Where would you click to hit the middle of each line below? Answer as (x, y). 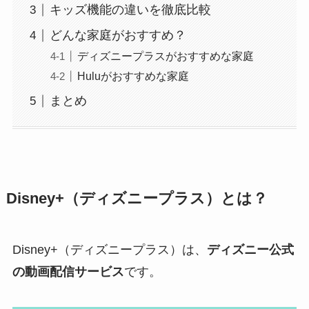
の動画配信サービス (68, 271)
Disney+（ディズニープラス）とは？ (137, 198)
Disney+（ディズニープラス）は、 (109, 249)
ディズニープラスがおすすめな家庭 (165, 56)
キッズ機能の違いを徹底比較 (130, 10)
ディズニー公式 (250, 249)
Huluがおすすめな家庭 (133, 76)
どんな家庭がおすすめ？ (118, 36)
